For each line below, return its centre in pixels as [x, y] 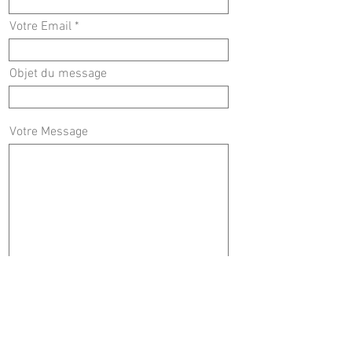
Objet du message [58, 74]
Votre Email [40, 27]
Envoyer [119, 302]
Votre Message [49, 132]
